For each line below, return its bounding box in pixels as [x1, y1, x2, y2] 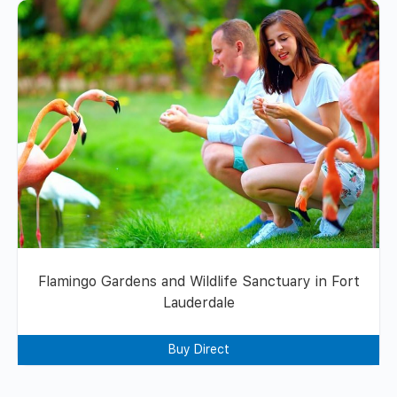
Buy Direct [167, 341, 230, 356]
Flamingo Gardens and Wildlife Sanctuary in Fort [37, 272, 360, 290]
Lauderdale [162, 293, 235, 311]
